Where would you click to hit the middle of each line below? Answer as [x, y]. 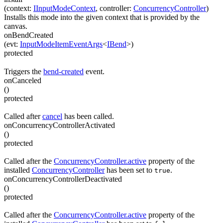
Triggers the [24, 71]
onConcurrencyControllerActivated [59, 125]
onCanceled [23, 80]
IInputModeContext [64, 8]
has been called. [88, 116]
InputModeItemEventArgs [61, 44]
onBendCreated [29, 35]
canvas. [16, 26]
